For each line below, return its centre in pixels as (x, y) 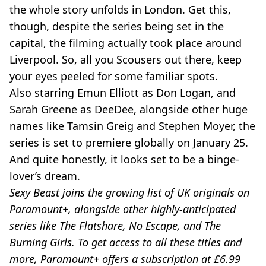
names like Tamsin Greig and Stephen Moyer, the (132, 126)
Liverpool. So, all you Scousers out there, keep (126, 59)
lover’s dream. (45, 176)
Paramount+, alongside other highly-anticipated (123, 209)
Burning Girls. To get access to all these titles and (126, 242)
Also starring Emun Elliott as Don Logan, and (123, 93)
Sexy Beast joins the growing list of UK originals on (129, 192)
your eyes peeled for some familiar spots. (114, 76)
